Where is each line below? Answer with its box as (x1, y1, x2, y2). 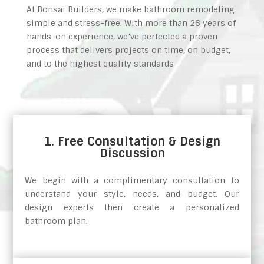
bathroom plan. (25, 216, 88, 227)
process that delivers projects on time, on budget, (26, 45, 230, 56)
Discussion (99, 146, 165, 161)
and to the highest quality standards (26, 58, 174, 70)
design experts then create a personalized (25, 202, 239, 213)
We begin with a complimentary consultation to (25, 175, 239, 186)
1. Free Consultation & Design (44, 134, 220, 150)
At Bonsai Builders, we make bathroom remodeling (26, 4, 235, 15)
